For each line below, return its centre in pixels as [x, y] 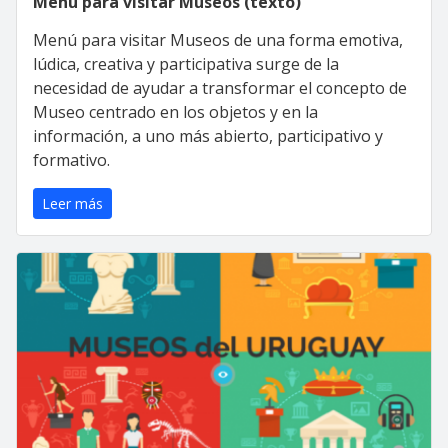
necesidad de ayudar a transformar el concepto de [220, 87]
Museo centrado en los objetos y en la [175, 111]
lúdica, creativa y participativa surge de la [186, 63]
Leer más [72, 203]
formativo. [71, 159]
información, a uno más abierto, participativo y [208, 135]
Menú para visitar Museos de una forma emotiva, [218, 39]
